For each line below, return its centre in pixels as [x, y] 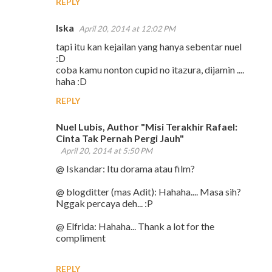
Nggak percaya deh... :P [104, 203]
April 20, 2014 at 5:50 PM [107, 151]
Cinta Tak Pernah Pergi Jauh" [120, 138]
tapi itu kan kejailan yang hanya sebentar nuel [149, 46]
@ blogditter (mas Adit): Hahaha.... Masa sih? [148, 192]
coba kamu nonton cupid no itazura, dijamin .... [150, 70]
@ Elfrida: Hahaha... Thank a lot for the [135, 226]
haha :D [71, 81]
